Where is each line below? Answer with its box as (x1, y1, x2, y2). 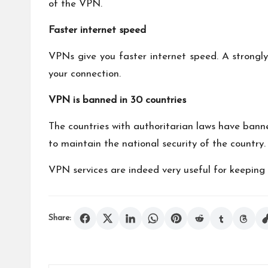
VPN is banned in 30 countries (48, 95, 186, 105)
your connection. (48, 68, 121, 79)
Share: (48, 213, 71, 223)
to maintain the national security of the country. (48, 138, 266, 149)
